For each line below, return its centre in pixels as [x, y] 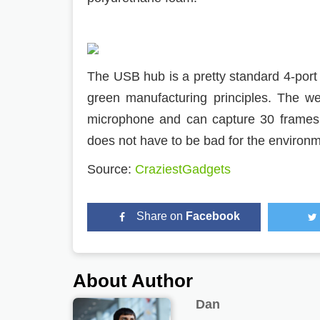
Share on [161, 216]
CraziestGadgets [183, 169]
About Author [133, 281]
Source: [111, 169]
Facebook [213, 216]
